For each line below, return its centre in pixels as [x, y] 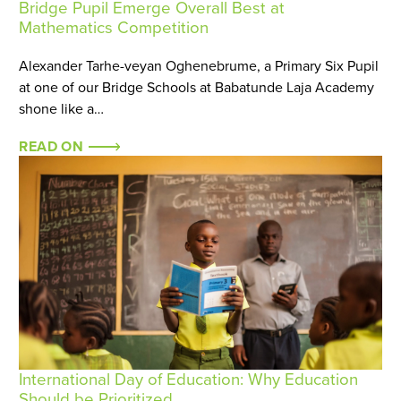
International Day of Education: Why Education [189, 380]
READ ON [53, 146]
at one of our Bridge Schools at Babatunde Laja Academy [197, 87]
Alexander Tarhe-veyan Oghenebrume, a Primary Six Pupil [199, 66]
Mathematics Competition [114, 27]
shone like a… [62, 109]
